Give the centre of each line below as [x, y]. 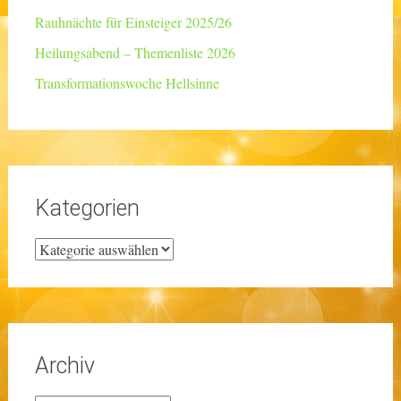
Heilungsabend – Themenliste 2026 [135, 53]
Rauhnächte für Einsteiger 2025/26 [133, 22]
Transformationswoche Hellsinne [127, 83]
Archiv [64, 366]
